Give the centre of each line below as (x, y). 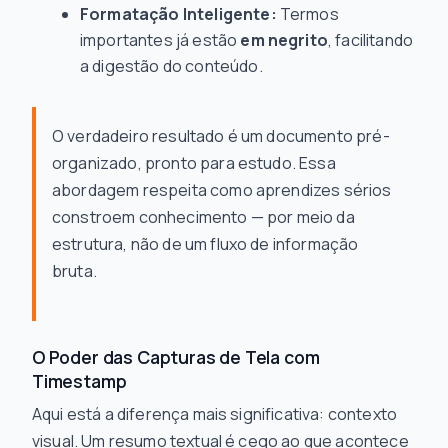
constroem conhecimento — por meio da (203, 217)
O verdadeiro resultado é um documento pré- (221, 136)
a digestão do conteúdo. (171, 66)
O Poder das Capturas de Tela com (176, 357)
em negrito (284, 40)
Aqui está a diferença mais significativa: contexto (215, 414)
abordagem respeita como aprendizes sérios (222, 190)
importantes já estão (160, 40)
